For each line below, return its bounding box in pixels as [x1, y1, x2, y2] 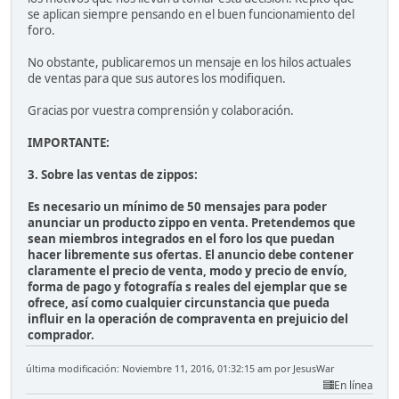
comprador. [28, 326, 94, 343]
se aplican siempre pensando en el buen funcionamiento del [28, 5, 354, 22]
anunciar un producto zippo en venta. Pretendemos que [28, 214, 355, 231]
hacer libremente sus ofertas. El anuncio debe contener [28, 246, 354, 263]
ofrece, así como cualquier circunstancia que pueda [28, 294, 330, 311]
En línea [334, 377, 373, 393]
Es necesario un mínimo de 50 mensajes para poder [28, 198, 327, 215]
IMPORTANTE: [28, 134, 110, 151]
